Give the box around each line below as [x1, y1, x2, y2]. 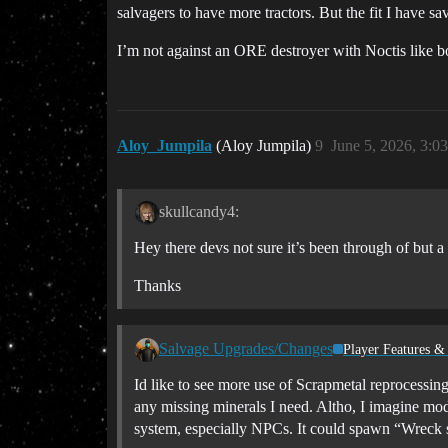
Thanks [134, 277, 181, 295]
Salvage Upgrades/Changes [158, 340, 333, 358]
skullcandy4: [158, 203, 239, 221]
